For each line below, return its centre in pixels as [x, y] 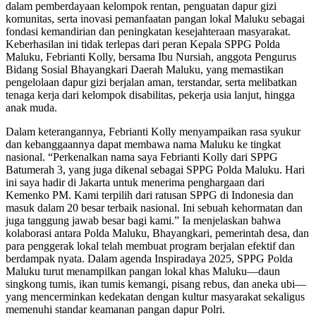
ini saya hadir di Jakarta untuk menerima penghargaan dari [135, 183]
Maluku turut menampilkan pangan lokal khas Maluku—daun [143, 272]
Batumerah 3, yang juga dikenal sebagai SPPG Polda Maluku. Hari [155, 170]
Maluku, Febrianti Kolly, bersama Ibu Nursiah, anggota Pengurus [151, 57]
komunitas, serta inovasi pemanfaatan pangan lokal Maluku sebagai [155, 19]
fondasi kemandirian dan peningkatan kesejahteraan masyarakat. [148, 32]
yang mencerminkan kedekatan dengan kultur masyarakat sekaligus [155, 297]
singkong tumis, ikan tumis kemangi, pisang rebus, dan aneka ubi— [156, 284]
